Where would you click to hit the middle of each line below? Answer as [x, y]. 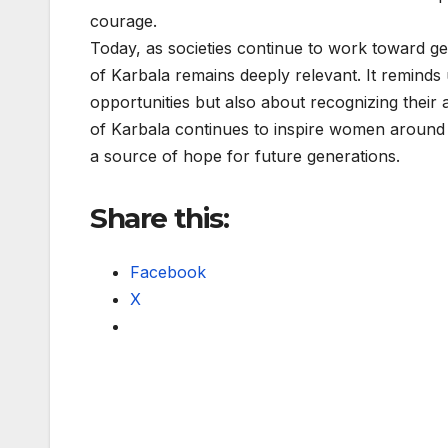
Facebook [168, 271]
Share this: [159, 218]
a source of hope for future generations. [245, 156]
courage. [123, 21]
